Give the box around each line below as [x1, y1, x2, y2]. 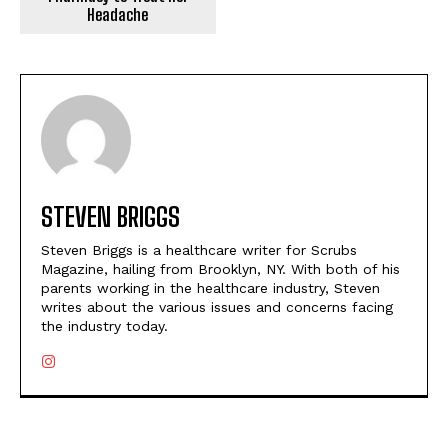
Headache [87, 5, 149, 25]
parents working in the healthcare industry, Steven [41, 280, 380, 297]
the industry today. [41, 318, 168, 335]
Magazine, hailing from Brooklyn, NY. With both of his [41, 261, 400, 278]
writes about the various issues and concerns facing [41, 299, 393, 316]
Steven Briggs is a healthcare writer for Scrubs [41, 242, 357, 259]
